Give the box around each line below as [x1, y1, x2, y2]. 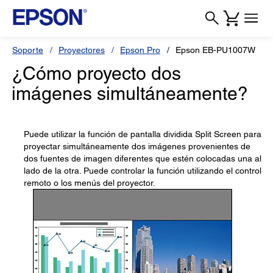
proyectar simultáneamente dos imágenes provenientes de [24, 141, 250, 151]
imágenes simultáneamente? [12, 83, 248, 104]
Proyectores [58, 45, 105, 55]
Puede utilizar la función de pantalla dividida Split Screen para [24, 129, 261, 139]
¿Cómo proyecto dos [12, 63, 181, 84]
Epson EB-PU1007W [175, 45, 255, 55]
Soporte [12, 45, 43, 55]
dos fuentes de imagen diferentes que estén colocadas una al [24, 154, 261, 163]
